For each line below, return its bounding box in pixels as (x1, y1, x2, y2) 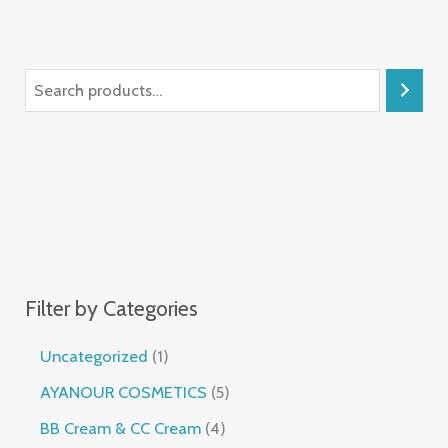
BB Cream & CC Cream (40, 417, 202, 438)
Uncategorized (40, 345, 149, 366)
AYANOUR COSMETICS (40, 381, 208, 402)
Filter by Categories (25, 295, 199, 322)
